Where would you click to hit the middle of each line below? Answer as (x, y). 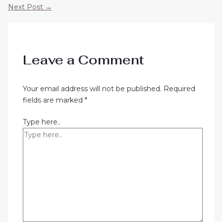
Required (179, 88)
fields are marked (54, 100)
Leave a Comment (83, 60)
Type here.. (41, 122)
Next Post (26, 7)
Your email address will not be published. (92, 88)
